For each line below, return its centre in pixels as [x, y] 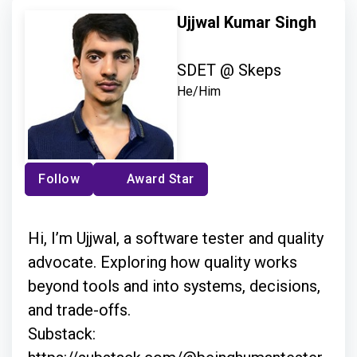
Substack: [62, 333]
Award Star [160, 178]
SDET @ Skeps [229, 70]
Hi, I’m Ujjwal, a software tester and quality [176, 238]
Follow [59, 178]
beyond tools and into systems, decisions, [174, 286]
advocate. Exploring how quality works [163, 262]
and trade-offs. [81, 310]
